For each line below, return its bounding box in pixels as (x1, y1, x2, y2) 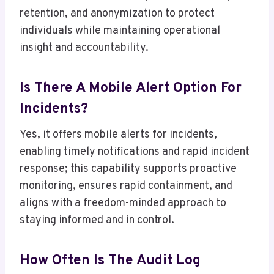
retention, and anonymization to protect (20, 7, 215, 21)
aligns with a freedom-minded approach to (20, 196, 226, 211)
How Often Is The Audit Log (20, 251, 201, 270)
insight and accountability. (20, 41, 149, 56)
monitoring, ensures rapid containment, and (20, 179, 232, 194)
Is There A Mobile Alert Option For (20, 79, 242, 97)
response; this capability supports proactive (20, 162, 237, 177)
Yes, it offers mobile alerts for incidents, (20, 128, 217, 143)
